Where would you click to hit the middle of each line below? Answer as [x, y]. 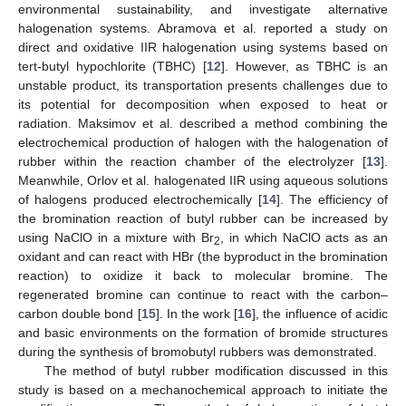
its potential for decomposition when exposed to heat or [203, 104]
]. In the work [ [197, 313]
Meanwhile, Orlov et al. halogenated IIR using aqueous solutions [203, 180]
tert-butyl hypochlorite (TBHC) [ [112, 66]
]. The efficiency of [332, 199]
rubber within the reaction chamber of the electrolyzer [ [192, 161]
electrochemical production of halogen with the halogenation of [203, 142]
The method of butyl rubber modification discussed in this [216, 370]
